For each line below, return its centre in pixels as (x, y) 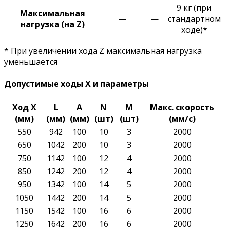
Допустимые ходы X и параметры (77, 84)
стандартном (194, 19)
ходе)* (194, 30)
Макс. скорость (182, 107)
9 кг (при (194, 8)
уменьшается (31, 62)
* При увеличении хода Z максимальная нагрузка (103, 51)
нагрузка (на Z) (53, 25)
